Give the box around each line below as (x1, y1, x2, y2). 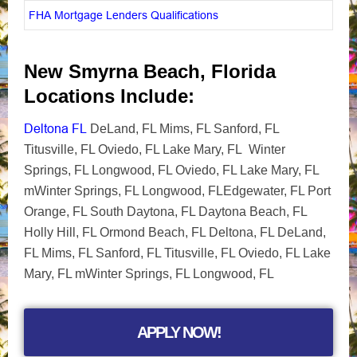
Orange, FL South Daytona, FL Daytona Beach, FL (24, 204, 307, 218)
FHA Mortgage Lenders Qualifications (29, 8, 218, 22)
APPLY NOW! (136, 323, 221, 341)
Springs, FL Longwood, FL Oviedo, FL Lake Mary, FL (24, 163, 319, 177)
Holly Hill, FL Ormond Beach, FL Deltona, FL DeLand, (24, 225, 326, 239)
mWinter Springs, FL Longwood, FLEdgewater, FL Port (24, 183, 331, 198)
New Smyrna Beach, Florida (24, 60, 276, 82)
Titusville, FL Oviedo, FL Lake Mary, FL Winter (24, 142, 285, 156)
